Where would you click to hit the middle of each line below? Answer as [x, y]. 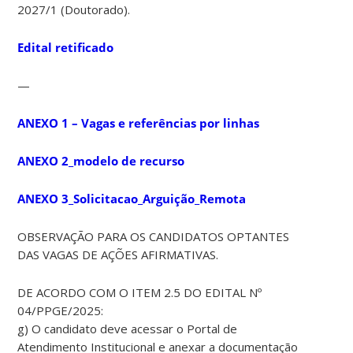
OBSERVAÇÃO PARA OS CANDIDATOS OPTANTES [154, 236]
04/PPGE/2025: [61, 310]
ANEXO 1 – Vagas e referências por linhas [139, 123]
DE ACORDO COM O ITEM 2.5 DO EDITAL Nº [140, 292]
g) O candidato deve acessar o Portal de [128, 328]
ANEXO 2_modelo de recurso [101, 160]
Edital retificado [66, 47]
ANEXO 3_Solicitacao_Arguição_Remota [132, 198]
